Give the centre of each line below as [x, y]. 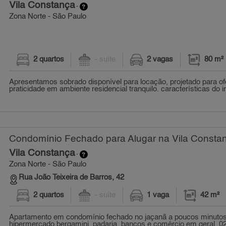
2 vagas [160, 60]
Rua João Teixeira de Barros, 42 [72, 177]
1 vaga [158, 195]
